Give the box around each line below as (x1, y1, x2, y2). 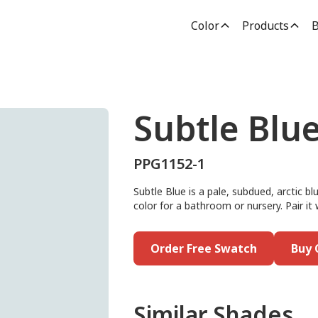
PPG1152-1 (133, 154, 205, 173)
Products (241, 18, 289, 33)
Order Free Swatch (150, 241, 257, 256)
